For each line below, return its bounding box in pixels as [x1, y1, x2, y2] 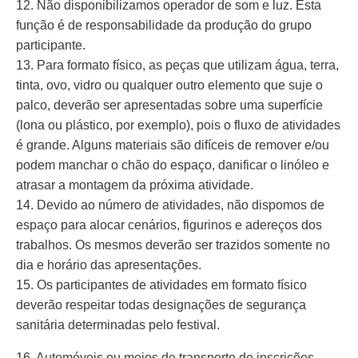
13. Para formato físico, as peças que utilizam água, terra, [16, 58, 339, 72]
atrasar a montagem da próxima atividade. [16, 178, 253, 192]
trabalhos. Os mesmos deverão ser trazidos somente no [16, 238, 330, 252]
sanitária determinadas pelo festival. [16, 318, 220, 332]
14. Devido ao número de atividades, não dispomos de [16, 198, 324, 212]
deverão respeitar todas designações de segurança [16, 298, 306, 312]
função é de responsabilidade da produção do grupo [16, 18, 312, 32]
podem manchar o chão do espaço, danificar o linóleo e [16, 158, 329, 172]
